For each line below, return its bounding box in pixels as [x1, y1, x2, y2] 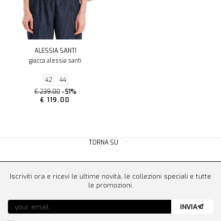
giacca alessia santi [29, 57, 81, 65]
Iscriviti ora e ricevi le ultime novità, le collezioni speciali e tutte [10, 172, 211, 181]
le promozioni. [88, 181, 133, 190]
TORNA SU [89, 139, 120, 147]
